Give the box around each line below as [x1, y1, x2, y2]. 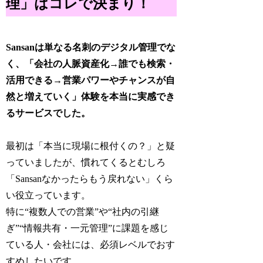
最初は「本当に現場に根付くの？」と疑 [6, 141, 176, 151]
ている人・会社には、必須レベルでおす [6, 240, 176, 250]
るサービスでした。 [6, 107, 91, 118]
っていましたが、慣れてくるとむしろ [6, 157, 166, 168]
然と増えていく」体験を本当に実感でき [6, 91, 176, 102]
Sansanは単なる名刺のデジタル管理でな [6, 42, 176, 52]
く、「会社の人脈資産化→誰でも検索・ [6, 58, 176, 69]
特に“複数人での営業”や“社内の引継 [6, 207, 160, 217]
